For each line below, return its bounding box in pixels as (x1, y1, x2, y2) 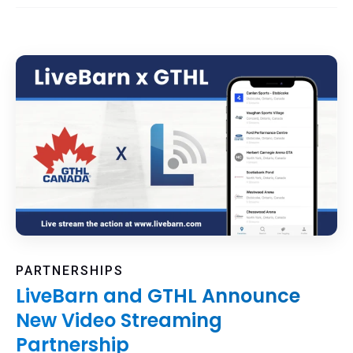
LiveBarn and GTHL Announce (16, 282, 300, 309)
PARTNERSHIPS (16, 262, 124, 278)
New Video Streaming (16, 307, 222, 333)
